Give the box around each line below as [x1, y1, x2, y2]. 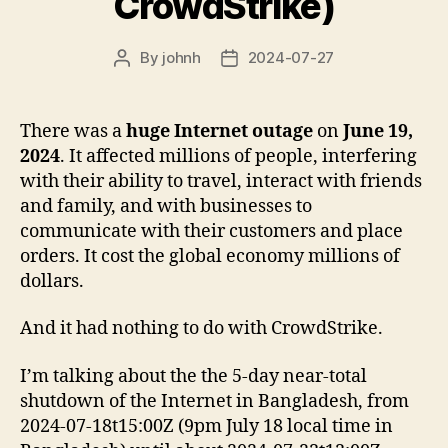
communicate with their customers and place [20, 219, 403, 243]
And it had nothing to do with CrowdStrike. [20, 317, 383, 341]
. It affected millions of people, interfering [60, 144, 417, 168]
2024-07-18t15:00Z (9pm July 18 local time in [20, 414, 393, 438]
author [120, 70, 168, 90]
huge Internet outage [126, 119, 313, 143]
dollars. [20, 269, 84, 293]
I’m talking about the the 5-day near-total [20, 364, 367, 388]
